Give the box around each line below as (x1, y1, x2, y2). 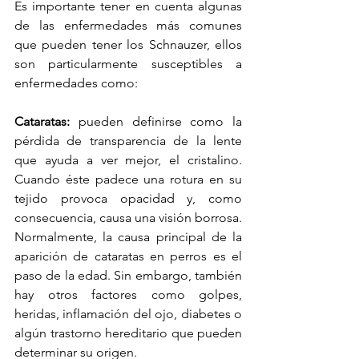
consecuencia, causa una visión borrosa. (14, 209, 242, 225)
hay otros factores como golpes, (14, 286, 242, 302)
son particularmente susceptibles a (14, 55, 242, 71)
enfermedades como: (14, 75, 138, 91)
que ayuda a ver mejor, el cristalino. (14, 151, 242, 167)
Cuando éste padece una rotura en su (14, 171, 242, 187)
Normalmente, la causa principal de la (14, 228, 242, 244)
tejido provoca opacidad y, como (14, 190, 242, 206)
